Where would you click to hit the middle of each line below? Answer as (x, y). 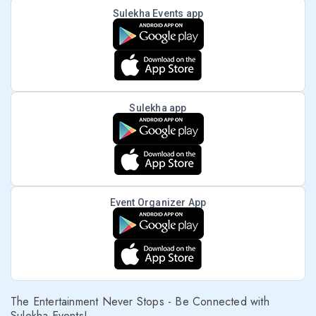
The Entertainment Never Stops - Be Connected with (140, 302)
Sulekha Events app (158, 13)
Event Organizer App (158, 202)
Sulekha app (158, 108)
